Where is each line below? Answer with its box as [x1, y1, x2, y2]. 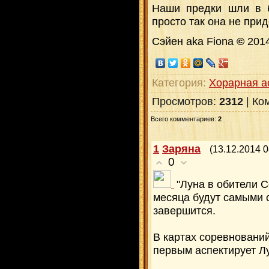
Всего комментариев [151, 115, 214, 123]
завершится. [153, 204, 216, 217]
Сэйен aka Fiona [152, 34, 237, 47]
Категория [152, 76, 203, 89]
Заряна [162, 142, 201, 156]
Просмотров [152, 95, 213, 108]
